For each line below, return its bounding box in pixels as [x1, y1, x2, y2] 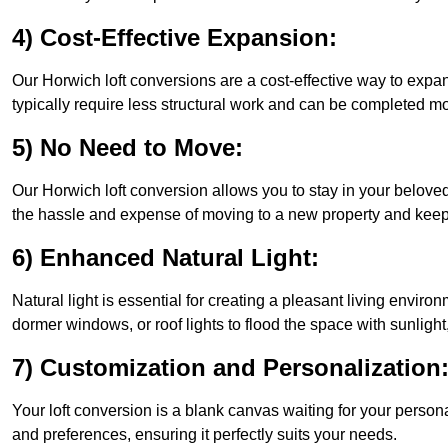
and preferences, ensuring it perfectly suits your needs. [12, 426, 397, 444]
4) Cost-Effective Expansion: [12, 24, 337, 52]
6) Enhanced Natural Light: [12, 244, 319, 272]
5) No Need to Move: [12, 134, 243, 162]
